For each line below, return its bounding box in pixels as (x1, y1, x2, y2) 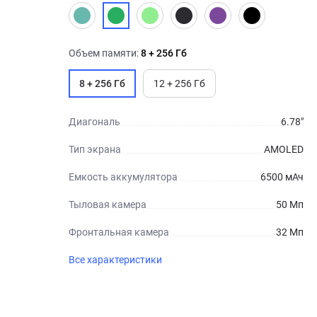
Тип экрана (69, 144, 121, 155)
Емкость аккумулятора (69, 171, 178, 183)
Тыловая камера (69, 199, 146, 210)
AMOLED (264, 144, 304, 155)
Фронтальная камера (69, 226, 169, 238)
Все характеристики (69, 254, 162, 265)
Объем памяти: (69, 47, 141, 59)
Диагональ (69, 116, 120, 127)
